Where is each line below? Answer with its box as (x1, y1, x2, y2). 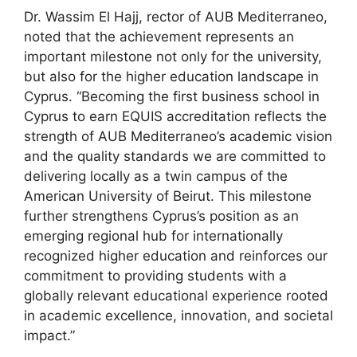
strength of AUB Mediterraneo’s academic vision (24, 127, 332, 144)
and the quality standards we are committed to (24, 147, 326, 164)
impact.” (24, 327, 75, 343)
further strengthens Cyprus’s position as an (24, 207, 299, 224)
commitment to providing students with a (24, 267, 287, 284)
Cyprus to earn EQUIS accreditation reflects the (24, 108, 327, 124)
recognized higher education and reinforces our (24, 247, 328, 264)
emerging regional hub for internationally (24, 227, 283, 244)
